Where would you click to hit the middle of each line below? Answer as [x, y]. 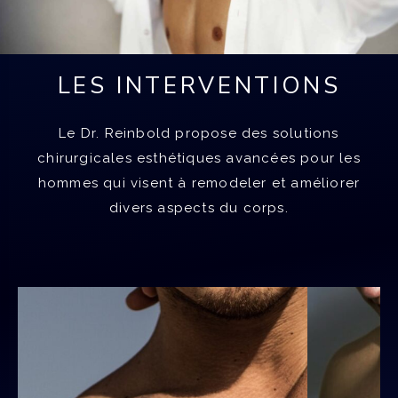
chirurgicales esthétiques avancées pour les [199, 158]
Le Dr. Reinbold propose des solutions [199, 133]
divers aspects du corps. [199, 207]
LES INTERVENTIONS [199, 85]
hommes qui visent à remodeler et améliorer [199, 183]
